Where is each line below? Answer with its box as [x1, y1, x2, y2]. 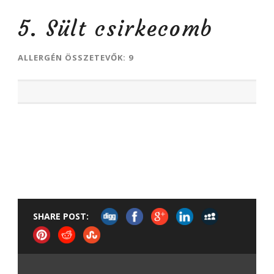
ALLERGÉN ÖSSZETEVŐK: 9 [18, 52, 133, 64]
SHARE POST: [33, 210, 89, 223]
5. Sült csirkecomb [18, 15, 213, 43]
